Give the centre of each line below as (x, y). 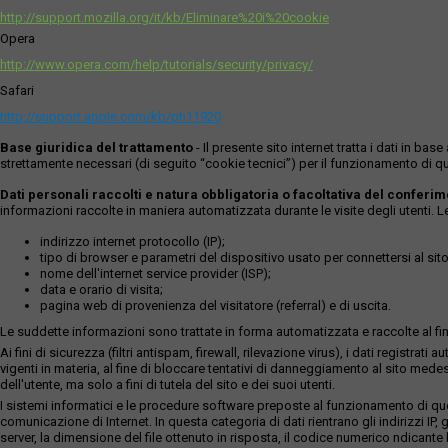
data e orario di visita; (101, 289)
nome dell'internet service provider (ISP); (155, 273)
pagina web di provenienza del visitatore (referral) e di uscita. (215, 305)
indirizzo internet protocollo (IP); (132, 241)
